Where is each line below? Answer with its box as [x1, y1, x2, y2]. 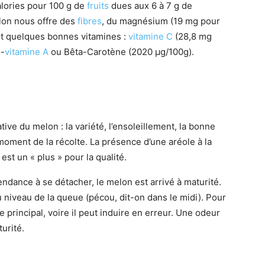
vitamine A [5, 46, 49, 57]
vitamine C [128, 30, 173, 42]
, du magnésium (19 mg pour [102, 15, 220, 27]
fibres [77, 15, 102, 27]
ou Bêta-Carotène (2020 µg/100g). [49, 46, 194, 57]
